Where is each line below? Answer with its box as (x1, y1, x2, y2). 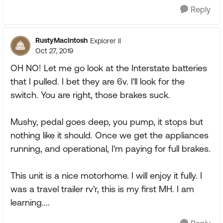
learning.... (10, 197, 50, 208)
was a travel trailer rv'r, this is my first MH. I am (10, 184, 194, 194)
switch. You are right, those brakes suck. (10, 90, 170, 100)
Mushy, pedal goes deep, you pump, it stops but (10, 116, 203, 127)
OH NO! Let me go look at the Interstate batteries (10, 63, 207, 73)
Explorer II (90, 36, 121, 45)
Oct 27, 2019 (35, 47, 73, 55)
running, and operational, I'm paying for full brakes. (10, 143, 211, 154)
